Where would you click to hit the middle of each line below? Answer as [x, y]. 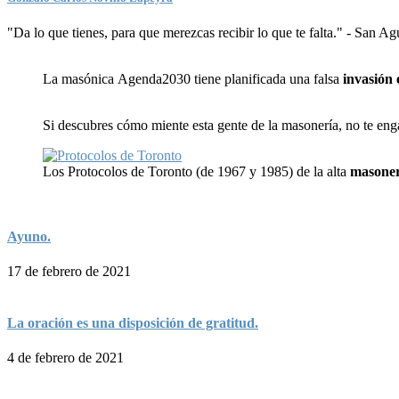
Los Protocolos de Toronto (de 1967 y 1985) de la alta [196, 171]
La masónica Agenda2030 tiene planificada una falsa [191, 78]
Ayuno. [29, 237]
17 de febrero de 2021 [69, 272]
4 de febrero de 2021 [65, 357]
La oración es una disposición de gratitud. [133, 322]
